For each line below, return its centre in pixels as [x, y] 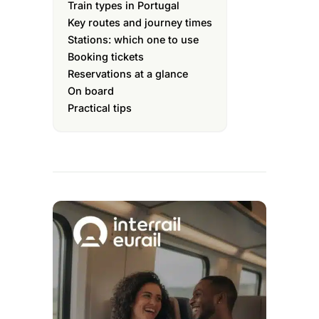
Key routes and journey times [140, 22]
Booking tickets [106, 56]
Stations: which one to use [133, 39]
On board [91, 90]
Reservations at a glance [128, 73]
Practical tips [100, 108]
